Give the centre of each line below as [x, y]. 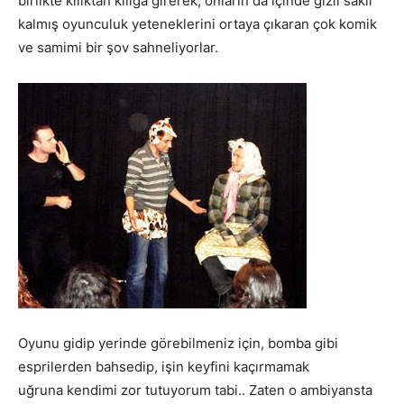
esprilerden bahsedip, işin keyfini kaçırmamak [164, 366]
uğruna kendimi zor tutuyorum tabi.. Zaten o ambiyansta [195, 390]
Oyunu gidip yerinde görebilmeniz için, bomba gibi [178, 343]
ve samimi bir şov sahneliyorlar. [118, 47]
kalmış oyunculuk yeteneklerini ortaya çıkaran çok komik [197, 23]
